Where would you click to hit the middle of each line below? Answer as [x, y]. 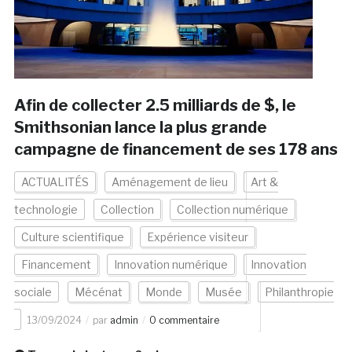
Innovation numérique [170, 265]
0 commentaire [184, 321]
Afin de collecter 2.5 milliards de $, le [155, 106]
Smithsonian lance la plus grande [140, 128]
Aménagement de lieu [169, 182]
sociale [33, 292]
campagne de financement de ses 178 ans [176, 150]
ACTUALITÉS [55, 182]
